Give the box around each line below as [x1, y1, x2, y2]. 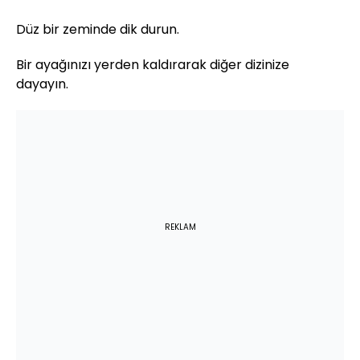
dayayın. [16, 74, 68, 93]
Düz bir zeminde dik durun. [16, 19, 179, 39]
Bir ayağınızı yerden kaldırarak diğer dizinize [16, 55, 289, 74]
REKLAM [164, 220, 196, 233]
